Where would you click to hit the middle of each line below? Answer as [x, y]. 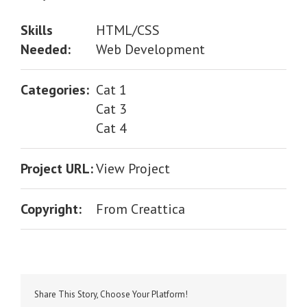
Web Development [150, 49]
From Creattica [140, 209]
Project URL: [57, 169]
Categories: [55, 90]
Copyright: [51, 209]
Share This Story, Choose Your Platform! [111, 294]
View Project [133, 169]
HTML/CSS [128, 30]
